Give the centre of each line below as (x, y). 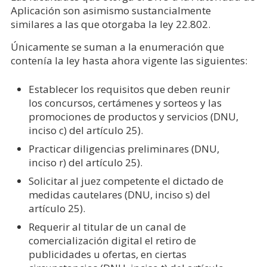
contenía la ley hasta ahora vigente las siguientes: (129, 60)
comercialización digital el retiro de (112, 240)
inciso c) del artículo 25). (86, 130)
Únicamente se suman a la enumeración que (117, 47)
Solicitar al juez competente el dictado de (126, 181)
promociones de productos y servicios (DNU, (133, 117)
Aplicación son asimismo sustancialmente (111, 10)
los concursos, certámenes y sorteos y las (125, 103)
